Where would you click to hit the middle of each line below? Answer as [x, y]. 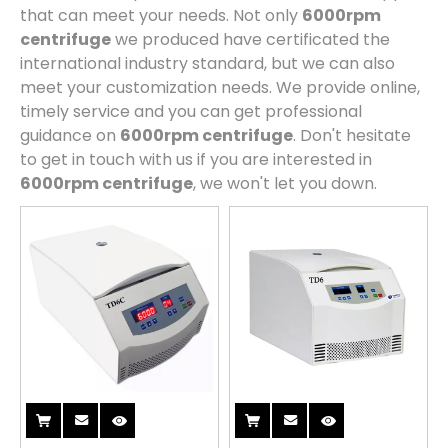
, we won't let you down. [285, 183]
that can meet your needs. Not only [161, 15]
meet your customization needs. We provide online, [220, 87]
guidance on [70, 135]
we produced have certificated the [250, 39]
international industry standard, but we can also [207, 63]
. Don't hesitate [352, 135]
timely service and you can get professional [191, 111]
